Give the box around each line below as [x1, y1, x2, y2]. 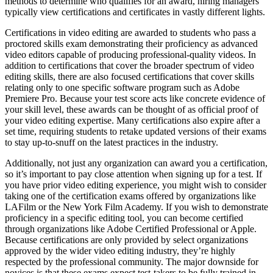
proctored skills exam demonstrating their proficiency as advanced [5, 38, 258, 49]
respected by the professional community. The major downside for [5, 256, 258, 267]
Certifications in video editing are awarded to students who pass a [5, 27, 256, 38]
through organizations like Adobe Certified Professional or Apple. [5, 223, 257, 234]
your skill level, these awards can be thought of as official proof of [5, 104, 258, 115]
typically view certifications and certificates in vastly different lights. [5, 6, 265, 17]
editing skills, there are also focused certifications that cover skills [5, 71, 254, 82]
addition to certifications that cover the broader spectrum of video [5, 60, 254, 71]
